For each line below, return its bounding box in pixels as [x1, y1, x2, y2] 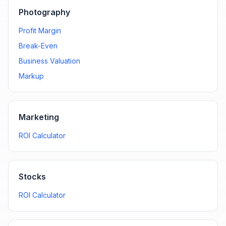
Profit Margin [19, 26, 61, 35]
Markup [19, 72, 44, 80]
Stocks [19, 172, 46, 182]
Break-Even [19, 41, 58, 50]
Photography [19, 7, 70, 17]
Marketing [19, 112, 59, 122]
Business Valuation [19, 56, 80, 65]
